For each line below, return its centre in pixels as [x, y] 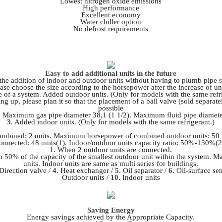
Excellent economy [111, 15]
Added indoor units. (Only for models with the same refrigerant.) [114, 122]
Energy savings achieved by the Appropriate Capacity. [111, 217]
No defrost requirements [111, 29]
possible [111, 108]
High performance [111, 8]
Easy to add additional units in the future [111, 73]
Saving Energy [111, 210]
